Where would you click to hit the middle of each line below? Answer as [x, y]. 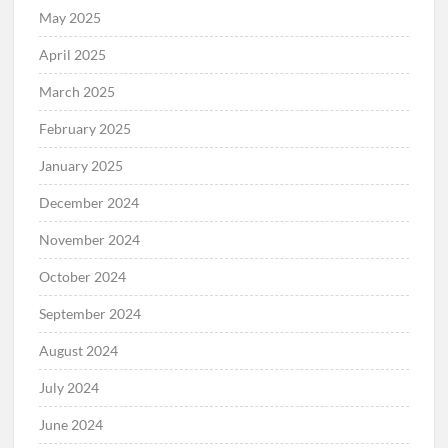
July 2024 [69, 388]
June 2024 [71, 425]
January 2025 [81, 166]
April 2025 [73, 55]
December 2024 [89, 203]
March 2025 [77, 92]
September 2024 [90, 314]
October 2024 [83, 277]
